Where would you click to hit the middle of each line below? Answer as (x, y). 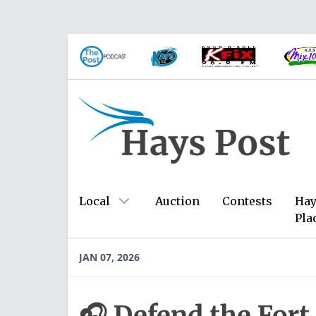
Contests (247, 201)
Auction (177, 201)
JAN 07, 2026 (109, 257)
